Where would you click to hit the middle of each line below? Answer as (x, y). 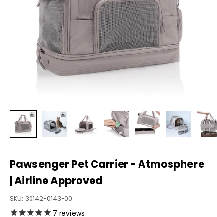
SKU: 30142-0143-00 (41, 198)
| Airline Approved (56, 180)
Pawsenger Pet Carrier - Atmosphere (107, 164)
